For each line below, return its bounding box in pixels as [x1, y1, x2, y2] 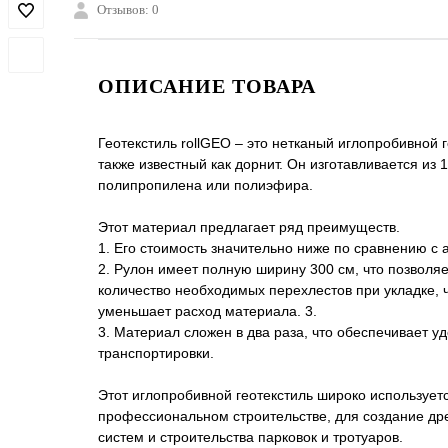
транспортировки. [98, 345, 214, 362]
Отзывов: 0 [97, 2, 159, 18]
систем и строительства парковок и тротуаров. [98, 429, 403, 446]
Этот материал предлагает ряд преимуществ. [98, 219, 400, 236]
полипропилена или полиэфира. [98, 177, 313, 194]
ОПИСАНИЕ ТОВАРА [98, 75, 316, 98]
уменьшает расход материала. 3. [98, 303, 317, 320]
